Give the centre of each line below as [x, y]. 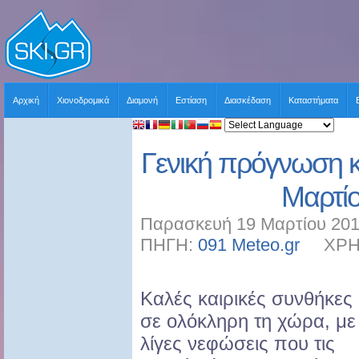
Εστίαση [191, 100]
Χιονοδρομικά [83, 100]
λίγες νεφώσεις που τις [238, 344]
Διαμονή [142, 100]
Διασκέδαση [248, 100]
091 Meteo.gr [249, 245]
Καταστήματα [313, 100]
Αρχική [26, 100]
